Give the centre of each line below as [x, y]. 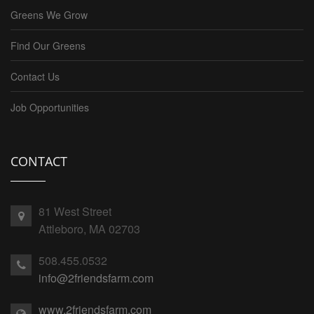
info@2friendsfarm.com [96, 278]
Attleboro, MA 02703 [89, 229]
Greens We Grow [49, 15]
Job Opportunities [50, 108]
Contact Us [35, 77]
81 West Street [75, 212]
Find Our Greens [48, 46]
